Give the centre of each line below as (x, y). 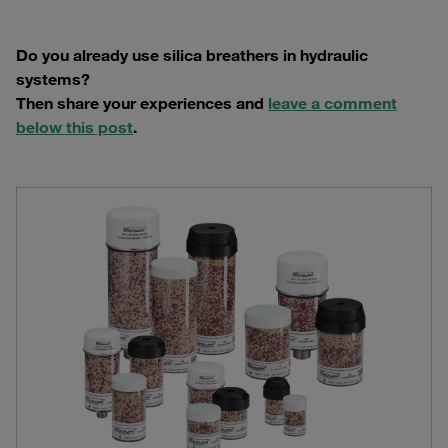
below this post (74, 127)
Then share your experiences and (142, 103)
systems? (53, 79)
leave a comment (332, 103)
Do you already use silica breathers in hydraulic (192, 55)
